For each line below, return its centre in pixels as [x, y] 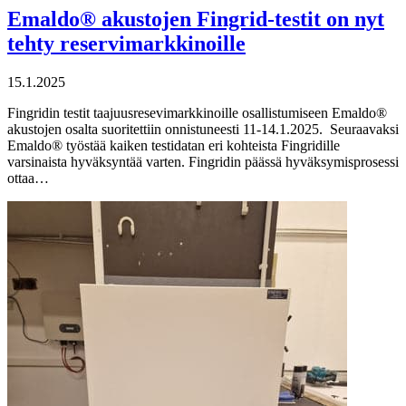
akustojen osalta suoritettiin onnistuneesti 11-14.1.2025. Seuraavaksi [203, 129]
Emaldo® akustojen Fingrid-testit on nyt [196, 19]
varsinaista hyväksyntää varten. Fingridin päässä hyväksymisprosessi [203, 161]
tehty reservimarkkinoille [126, 43]
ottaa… [28, 178]
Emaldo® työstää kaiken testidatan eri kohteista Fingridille [174, 145]
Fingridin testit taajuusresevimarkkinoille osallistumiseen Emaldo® [197, 112]
